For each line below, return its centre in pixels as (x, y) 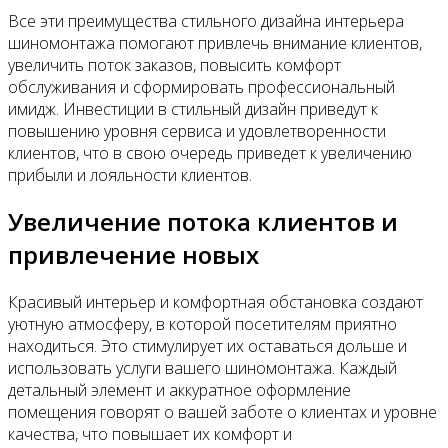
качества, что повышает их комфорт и (150, 434)
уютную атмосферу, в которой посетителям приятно (202, 324)
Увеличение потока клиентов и (203, 222)
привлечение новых (133, 255)
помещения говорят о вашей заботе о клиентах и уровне (222, 412)
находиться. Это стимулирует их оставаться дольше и (207, 346)
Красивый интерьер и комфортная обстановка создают (215, 302)
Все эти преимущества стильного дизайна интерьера (206, 20)
